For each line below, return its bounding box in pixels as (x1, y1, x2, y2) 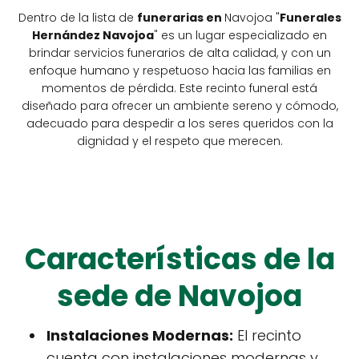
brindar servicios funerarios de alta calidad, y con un (28, 45, 331, 62)
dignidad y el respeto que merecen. (76, 133, 283, 150)
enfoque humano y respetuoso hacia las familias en (28, 63, 331, 79)
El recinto (233, 325, 301, 346)
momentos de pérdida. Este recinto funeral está (42, 80, 317, 97)
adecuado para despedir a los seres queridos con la (26, 115, 333, 132)
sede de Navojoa (57, 276, 302, 317)
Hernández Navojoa (32, 27, 154, 44)
